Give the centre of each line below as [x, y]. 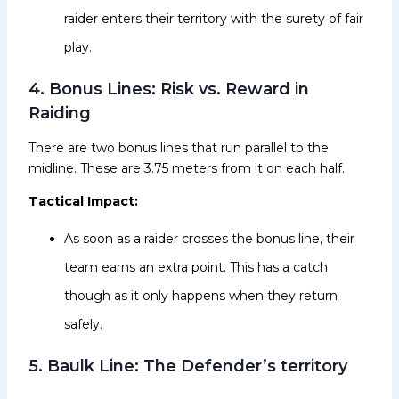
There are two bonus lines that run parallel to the [179, 147]
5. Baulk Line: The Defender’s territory [188, 366]
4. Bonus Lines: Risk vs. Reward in [169, 89]
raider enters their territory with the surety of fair [214, 18]
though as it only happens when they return [201, 295]
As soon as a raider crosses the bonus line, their [209, 238]
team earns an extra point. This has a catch [196, 267]
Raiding [60, 113]
